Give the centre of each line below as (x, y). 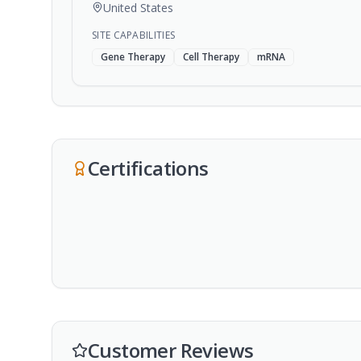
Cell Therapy (211, 57)
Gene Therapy (133, 57)
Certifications (148, 168)
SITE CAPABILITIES (134, 35)
